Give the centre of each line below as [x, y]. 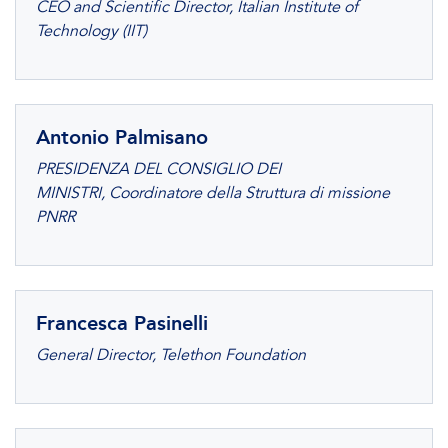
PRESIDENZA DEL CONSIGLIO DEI [158, 169]
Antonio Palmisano [122, 137]
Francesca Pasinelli [122, 323]
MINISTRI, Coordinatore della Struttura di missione [213, 193]
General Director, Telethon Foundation [171, 355]
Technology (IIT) [91, 31]
